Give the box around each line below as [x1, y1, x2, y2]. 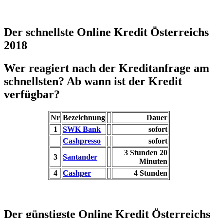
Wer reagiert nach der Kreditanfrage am [4, 61, 209, 74]
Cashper [63, 168, 91, 177]
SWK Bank [63, 125, 101, 133]
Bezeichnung [63, 113, 105, 122]
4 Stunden [134, 168, 167, 177]
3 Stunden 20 [124, 148, 167, 157]
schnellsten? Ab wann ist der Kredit [4, 74, 182, 88]
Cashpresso [63, 136, 101, 145]
